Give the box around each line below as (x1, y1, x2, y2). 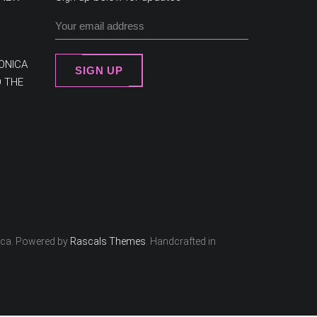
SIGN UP (75, 64, 123, 76)
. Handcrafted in (146, 235, 216, 247)
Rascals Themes (70, 235, 146, 247)
